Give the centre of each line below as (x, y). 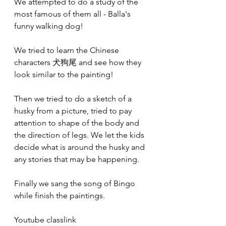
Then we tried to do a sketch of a (74, 99)
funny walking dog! (49, 26)
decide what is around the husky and (80, 147)
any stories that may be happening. (77, 159)
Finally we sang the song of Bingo (76, 183)
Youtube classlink (45, 220)
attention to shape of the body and (78, 123)
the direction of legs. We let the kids (80, 135)
